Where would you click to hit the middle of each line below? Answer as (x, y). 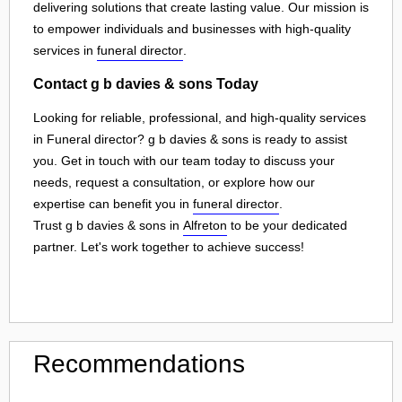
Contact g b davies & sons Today (146, 84)
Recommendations (139, 363)
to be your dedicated (287, 225)
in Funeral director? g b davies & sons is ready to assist (190, 139)
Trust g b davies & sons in (108, 225)
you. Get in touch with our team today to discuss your (184, 160)
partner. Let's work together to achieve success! (169, 246)
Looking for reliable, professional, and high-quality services (200, 117)
